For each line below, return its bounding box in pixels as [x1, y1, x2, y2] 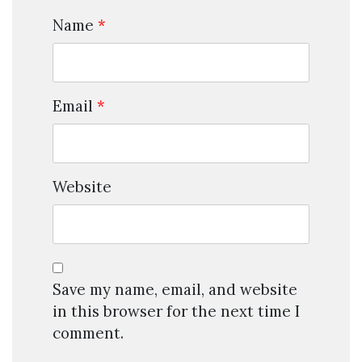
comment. [53, 323, 124, 343]
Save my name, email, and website [53, 280, 297, 300]
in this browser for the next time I [53, 301, 300, 322]
